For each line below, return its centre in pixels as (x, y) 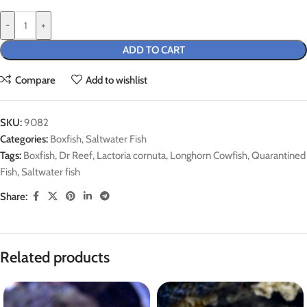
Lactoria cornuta (131, 156)
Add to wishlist (116, 80)
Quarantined (279, 156)
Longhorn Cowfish (209, 156)
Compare (35, 80)
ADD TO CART (153, 50)
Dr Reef (76, 156)
